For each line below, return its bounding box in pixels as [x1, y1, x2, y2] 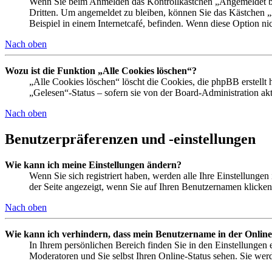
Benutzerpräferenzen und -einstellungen [5, 131, 256, 147]
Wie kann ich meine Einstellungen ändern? [5, 159, 182, 170]
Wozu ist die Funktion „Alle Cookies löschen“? [5, 66, 197, 76]
